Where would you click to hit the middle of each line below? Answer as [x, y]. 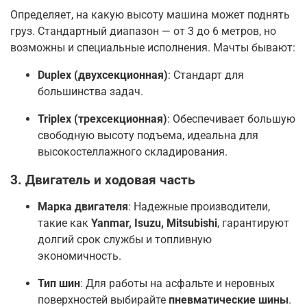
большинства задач [89, 92]
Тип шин [59, 284]
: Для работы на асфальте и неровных [177, 284]
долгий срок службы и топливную [125, 240]
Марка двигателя [83, 207]
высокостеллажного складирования [131, 152]
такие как [64, 223]
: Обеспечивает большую [231, 119]
